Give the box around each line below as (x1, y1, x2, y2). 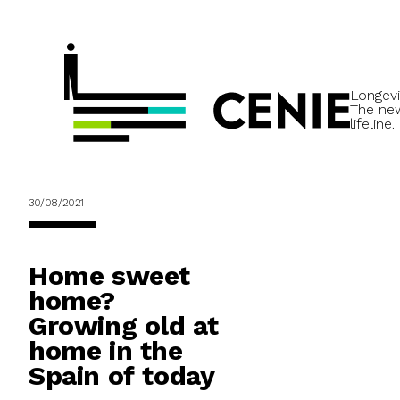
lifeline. (350, 115, 395, 133)
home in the (29, 335, 183, 367)
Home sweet (29, 260, 191, 292)
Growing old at (29, 310, 219, 342)
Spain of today (29, 360, 215, 392)
